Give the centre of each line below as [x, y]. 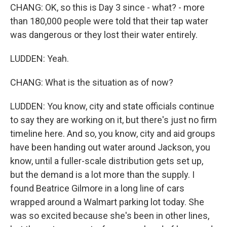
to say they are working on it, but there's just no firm [113, 120]
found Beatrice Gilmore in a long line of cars [97, 188]
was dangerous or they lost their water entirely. [104, 35]
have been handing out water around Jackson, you [110, 147]
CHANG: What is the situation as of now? [92, 82]
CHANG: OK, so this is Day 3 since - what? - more [107, 7]
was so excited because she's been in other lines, [110, 216]
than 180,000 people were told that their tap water [109, 21]
